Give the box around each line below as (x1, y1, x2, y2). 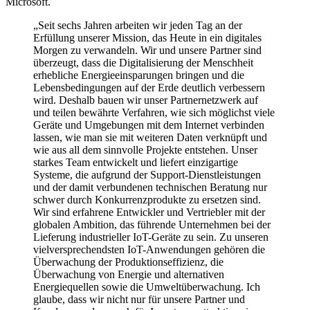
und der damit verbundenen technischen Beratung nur (33, 181, 267, 194)
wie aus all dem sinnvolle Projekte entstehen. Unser (33, 144, 257, 156)
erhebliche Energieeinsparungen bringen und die (33, 69, 244, 82)
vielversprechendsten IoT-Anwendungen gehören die (33, 244, 265, 256)
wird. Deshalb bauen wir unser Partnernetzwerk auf (33, 94, 258, 107)
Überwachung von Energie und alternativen (33, 268, 224, 281)
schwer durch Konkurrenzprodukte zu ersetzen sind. (33, 194, 261, 206)
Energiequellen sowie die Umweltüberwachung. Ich (33, 281, 260, 293)
